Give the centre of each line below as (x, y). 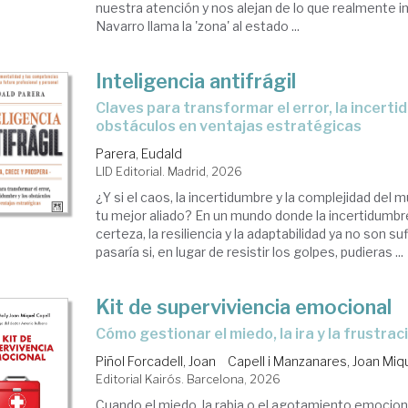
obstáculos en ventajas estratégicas (229, 126)
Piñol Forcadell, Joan (158, 361)
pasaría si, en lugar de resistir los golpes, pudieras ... (250, 252)
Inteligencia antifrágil (196, 81)
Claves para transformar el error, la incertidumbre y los (101, 108)
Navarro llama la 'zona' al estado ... (198, 26)
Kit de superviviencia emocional (244, 307)
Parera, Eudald (139, 153)
